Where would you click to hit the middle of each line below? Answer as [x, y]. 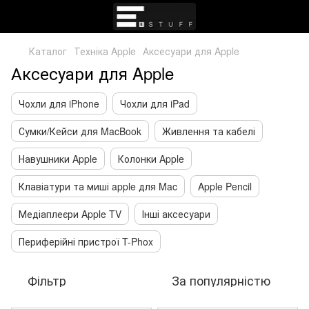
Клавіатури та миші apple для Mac [98, 186]
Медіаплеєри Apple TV [70, 214]
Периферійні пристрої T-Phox [86, 241]
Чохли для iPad [155, 103]
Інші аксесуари [176, 214]
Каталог [48, 51]
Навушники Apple [58, 159]
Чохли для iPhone [59, 103]
